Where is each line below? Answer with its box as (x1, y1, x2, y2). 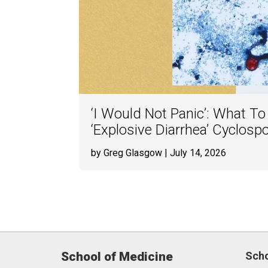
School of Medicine (61, 249, 173, 264)
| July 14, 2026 (162, 147, 226, 159)
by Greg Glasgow (91, 147, 162, 159)
